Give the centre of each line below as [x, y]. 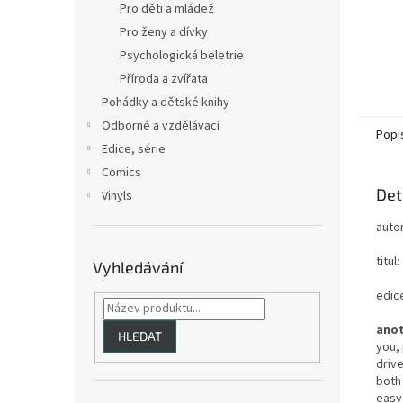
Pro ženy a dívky [164, 32]
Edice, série [134, 149]
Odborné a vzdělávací [161, 126]
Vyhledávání [138, 267]
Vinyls [117, 196]
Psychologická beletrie [182, 56]
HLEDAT [139, 336]
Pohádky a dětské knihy [166, 103]
